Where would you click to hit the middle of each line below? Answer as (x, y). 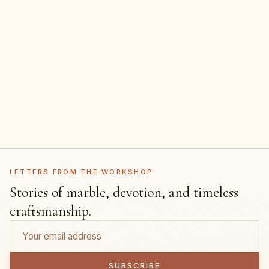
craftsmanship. (50, 211)
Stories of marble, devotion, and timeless (124, 192)
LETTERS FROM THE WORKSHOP (81, 171)
